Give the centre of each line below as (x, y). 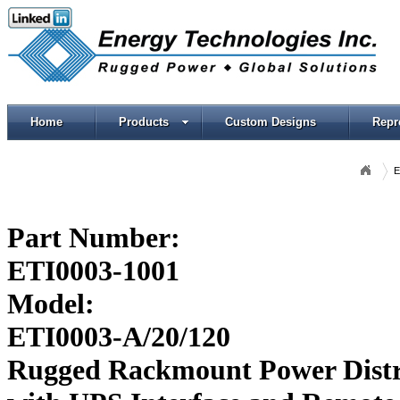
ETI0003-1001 (93, 271)
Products (144, 122)
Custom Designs (271, 122)
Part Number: (94, 238)
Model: (51, 304)
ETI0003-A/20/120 (119, 337)
